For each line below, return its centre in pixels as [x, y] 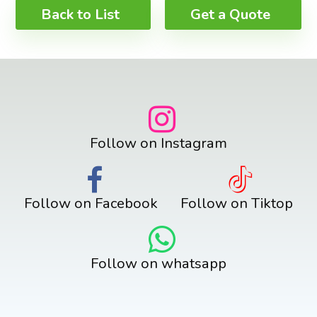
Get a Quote [230, 14]
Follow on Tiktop [237, 203]
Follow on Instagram [158, 143]
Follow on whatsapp [158, 264]
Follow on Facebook [91, 203]
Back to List [81, 14]
